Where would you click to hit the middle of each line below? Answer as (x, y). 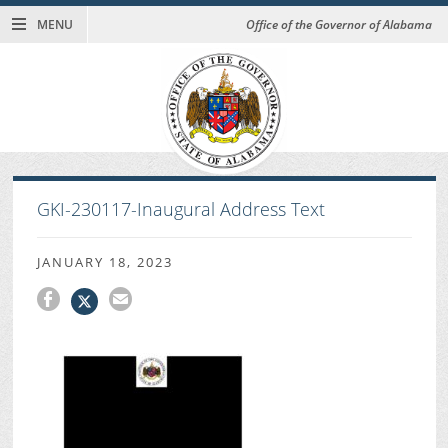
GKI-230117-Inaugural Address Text (180, 209)
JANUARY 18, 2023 (104, 261)
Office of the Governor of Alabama (339, 25)
